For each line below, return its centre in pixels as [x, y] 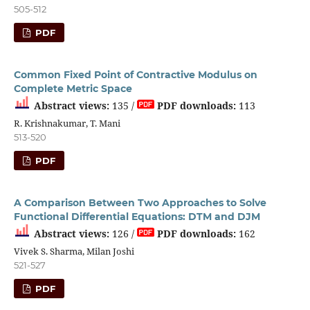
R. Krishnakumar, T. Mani [67, 123]
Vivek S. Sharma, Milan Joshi [74, 251]
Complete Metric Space [73, 88]
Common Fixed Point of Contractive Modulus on [135, 74]
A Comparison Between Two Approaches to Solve [140, 202]
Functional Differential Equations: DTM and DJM [137, 216]
